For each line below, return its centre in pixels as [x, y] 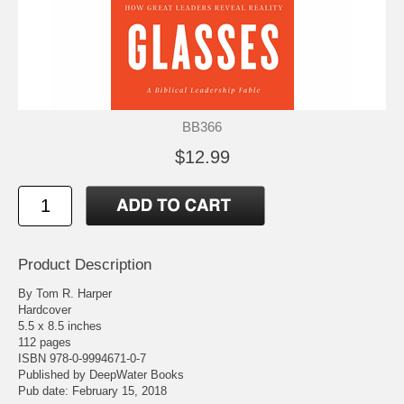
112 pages [45, 342]
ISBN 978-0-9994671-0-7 [82, 358]
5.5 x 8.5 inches [60, 326]
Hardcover [45, 309]
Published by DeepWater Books [101, 374]
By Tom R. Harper [65, 293]
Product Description [85, 264]
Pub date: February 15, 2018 [92, 390]
